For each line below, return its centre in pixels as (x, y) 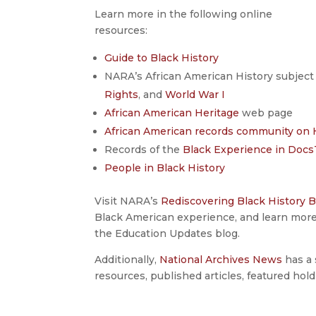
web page (266, 113)
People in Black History (165, 168)
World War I (195, 94)
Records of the (144, 149)
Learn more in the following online (184, 14)
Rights (122, 94)
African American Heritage (172, 113)
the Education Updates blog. (168, 233)
